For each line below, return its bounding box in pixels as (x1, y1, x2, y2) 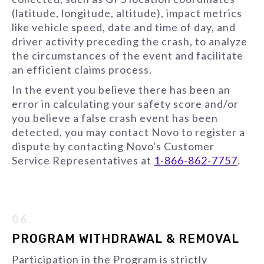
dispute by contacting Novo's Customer (12, 140, 214, 153)
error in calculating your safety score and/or (12, 97, 239, 110)
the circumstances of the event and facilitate (12, 49, 243, 62)
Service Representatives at (12, 154, 154, 167)
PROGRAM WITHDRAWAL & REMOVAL (12, 232, 239, 246)
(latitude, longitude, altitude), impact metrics (12, 6, 242, 19)
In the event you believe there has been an (12, 83, 230, 96)
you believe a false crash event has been (12, 111, 218, 124)
